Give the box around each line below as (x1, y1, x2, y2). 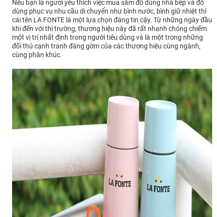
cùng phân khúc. (12, 50, 62, 59)
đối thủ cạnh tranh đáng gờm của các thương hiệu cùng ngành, (12, 42, 201, 50)
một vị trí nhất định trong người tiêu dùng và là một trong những (12, 33, 203, 41)
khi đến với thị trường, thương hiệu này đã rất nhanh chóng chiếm (12, 24, 207, 32)
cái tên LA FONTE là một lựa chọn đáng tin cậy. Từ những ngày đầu (12, 15, 212, 24)
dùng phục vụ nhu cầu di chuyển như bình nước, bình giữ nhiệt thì (12, 7, 206, 15)
